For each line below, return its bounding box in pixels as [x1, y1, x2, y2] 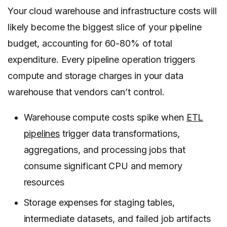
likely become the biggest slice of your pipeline [8, 22, 202, 33]
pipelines [23, 128, 60, 139]
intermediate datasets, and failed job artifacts [23, 213, 211, 224]
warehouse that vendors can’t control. [8, 87, 165, 98]
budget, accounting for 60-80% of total [8, 38, 172, 49]
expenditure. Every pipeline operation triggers [8, 54, 196, 65]
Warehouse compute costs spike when [23, 112, 186, 123]
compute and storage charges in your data [8, 70, 183, 82]
